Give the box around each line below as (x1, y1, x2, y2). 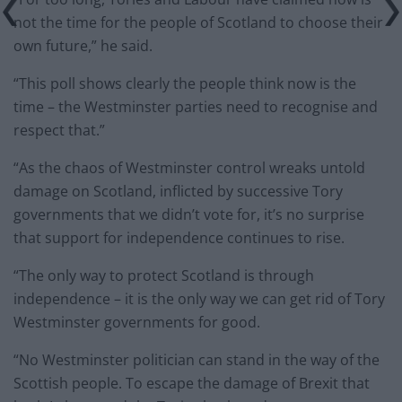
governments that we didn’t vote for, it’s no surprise (13, 204, 364, 224)
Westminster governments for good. (13, 311, 260, 332)
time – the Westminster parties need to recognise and (13, 96, 378, 117)
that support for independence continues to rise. (13, 227, 345, 248)
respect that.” (13, 119, 105, 140)
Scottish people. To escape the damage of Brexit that (13, 372, 370, 393)
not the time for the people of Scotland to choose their (13, 12, 383, 32)
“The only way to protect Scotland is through (13, 265, 314, 285)
